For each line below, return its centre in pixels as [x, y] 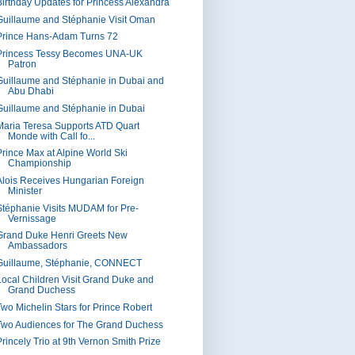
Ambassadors [37, 246]
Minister [25, 191]
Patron [22, 64]
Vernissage [32, 218]
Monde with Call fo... [51, 136]
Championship [39, 164]
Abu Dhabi [31, 92]
